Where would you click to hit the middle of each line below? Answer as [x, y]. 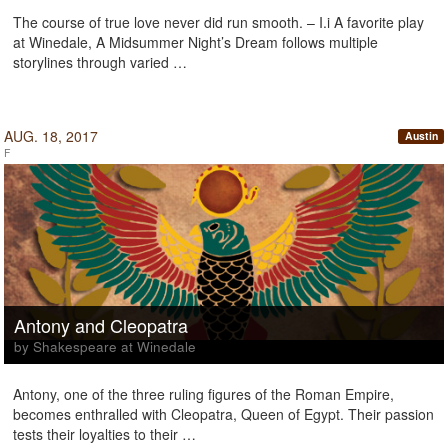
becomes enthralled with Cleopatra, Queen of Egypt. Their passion [223, 414]
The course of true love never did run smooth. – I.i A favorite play [218, 22]
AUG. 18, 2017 [51, 136]
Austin [421, 136]
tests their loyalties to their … [104, 434]
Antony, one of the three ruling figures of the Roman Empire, [203, 394]
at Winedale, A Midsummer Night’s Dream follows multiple [195, 42]
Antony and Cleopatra [101, 325]
